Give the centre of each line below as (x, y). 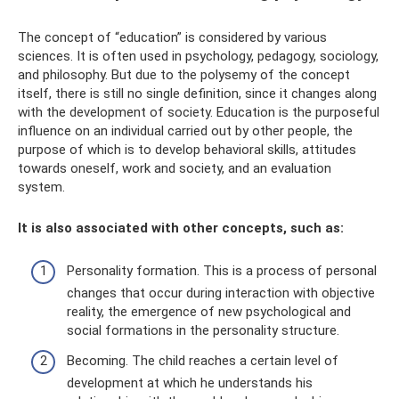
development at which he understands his (190, 383)
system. (41, 187)
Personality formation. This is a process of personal (222, 271)
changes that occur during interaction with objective (221, 293)
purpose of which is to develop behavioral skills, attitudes (187, 149)
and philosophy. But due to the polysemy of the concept (184, 74)
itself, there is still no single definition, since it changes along (197, 93)
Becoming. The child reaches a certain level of (203, 360)
